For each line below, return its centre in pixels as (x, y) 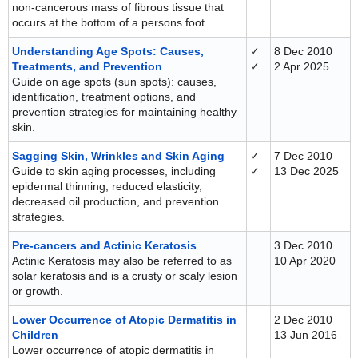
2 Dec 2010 (303, 320)
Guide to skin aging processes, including (114, 171)
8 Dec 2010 (303, 51)
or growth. (38, 291)
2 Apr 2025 (302, 66)
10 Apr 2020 (305, 261)
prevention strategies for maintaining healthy (124, 112)
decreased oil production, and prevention (115, 201)
